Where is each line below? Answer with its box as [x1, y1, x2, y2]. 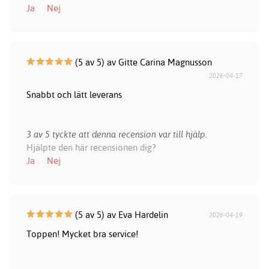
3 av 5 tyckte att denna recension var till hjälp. [26, 128, 207, 141]
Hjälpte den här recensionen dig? [26, 142, 156, 154]
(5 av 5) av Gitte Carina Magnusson [72, 56, 212, 68]
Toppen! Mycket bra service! [26, 228, 138, 240]
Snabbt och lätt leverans [26, 89, 122, 101]
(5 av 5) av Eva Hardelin [72, 209, 168, 221]
